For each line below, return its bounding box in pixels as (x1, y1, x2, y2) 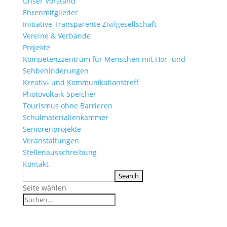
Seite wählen (22, 183, 66, 193)
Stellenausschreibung (22, 147, 97, 157)
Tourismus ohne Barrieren (22, 101, 112, 110)
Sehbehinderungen (22, 66, 89, 75)
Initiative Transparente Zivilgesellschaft (22, 19, 157, 29)
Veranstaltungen (22, 136, 79, 145)
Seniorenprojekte (22, 124, 81, 134)
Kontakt (22, 159, 49, 169)
